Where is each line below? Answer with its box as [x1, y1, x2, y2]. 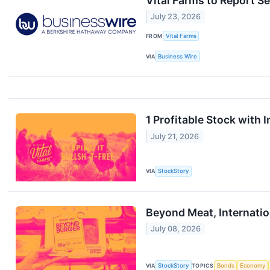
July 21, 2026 [151, 131, 199, 141]
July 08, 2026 [151, 224, 201, 234]
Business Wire [158, 52, 198, 60]
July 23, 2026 [151, 12, 201, 22]
